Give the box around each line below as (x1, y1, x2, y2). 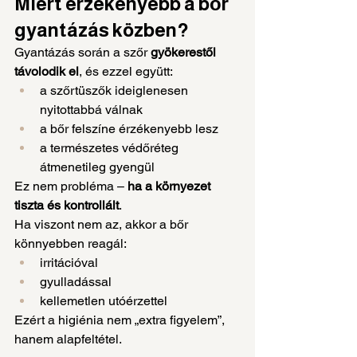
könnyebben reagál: (14, 235, 127, 251)
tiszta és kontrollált (14, 197, 119, 213)
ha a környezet (127, 178, 214, 194)
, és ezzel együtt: (79, 63, 173, 79)
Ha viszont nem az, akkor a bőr (14, 216, 191, 232)
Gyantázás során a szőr (14, 44, 151, 60)
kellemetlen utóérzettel (40, 292, 167, 308)
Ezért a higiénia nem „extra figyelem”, (14, 312, 228, 328)
